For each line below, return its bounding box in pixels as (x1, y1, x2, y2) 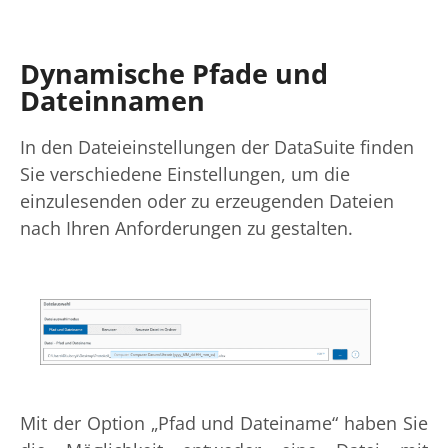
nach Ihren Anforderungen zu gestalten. (20, 216, 353, 241)
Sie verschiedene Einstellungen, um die (20, 162, 350, 187)
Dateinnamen (20, 82, 205, 120)
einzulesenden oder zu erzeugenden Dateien (20, 189, 394, 214)
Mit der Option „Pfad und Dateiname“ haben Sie (20, 411, 428, 436)
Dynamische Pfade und (20, 55, 328, 93)
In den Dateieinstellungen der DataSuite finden (20, 135, 414, 160)
